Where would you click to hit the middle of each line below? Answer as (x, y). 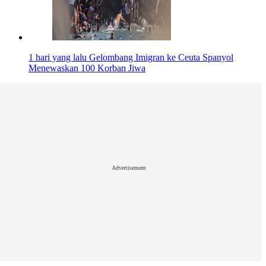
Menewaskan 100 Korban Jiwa (87, 68)
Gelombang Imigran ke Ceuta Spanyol (161, 58)
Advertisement (129, 167)
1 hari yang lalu (58, 58)
